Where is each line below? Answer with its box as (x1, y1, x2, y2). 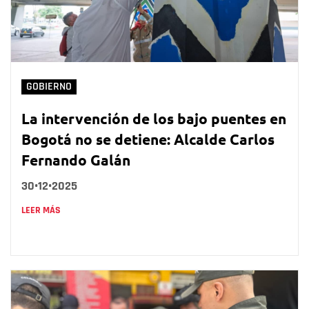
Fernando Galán (21, 150, 130, 169)
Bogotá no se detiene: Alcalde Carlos (21, 129, 275, 148)
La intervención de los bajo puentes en (21, 108, 286, 128)
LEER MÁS (21, 203, 61, 217)
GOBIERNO (26, 79, 72, 93)
